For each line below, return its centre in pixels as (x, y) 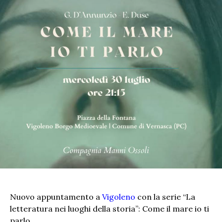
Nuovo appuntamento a (56, 196)
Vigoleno (119, 196)
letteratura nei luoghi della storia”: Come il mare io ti (110, 208)
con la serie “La (165, 196)
